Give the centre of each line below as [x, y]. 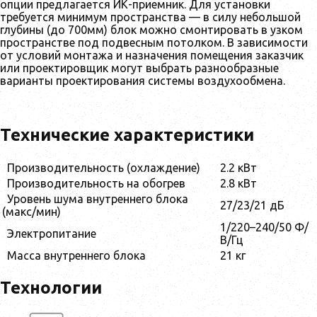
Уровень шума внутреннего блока [98, 198]
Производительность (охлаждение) [104, 167]
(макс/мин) [31, 211]
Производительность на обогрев [96, 183]
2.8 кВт [238, 183]
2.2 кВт [238, 167]
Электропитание [52, 233]
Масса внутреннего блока [76, 255]
